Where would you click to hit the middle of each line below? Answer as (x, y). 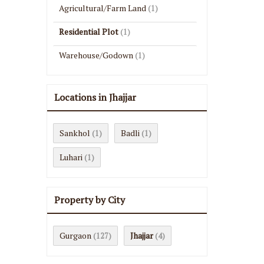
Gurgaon (75, 235)
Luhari (71, 157)
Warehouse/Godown (96, 55)
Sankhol (75, 133)
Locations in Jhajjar (95, 97)
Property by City (90, 200)
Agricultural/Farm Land (103, 8)
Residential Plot (89, 32)
